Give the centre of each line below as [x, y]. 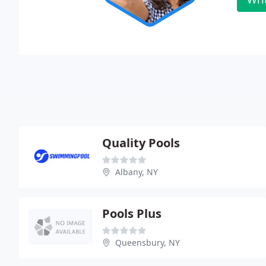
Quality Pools [141, 142]
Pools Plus [132, 213]
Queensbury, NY [148, 242]
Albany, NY [137, 172]
